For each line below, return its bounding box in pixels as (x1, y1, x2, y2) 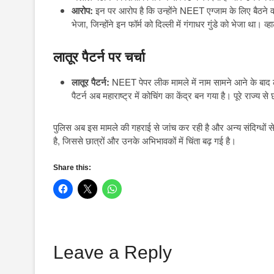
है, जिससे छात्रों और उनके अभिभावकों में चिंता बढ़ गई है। (53, 133, 236, 147)
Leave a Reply (53, 242, 172, 262)
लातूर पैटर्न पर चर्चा (53, 49, 145, 65)
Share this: (53, 163, 91, 172)
